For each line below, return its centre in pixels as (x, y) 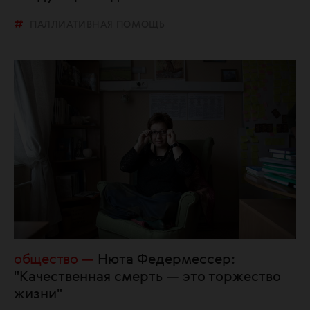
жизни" (38, 294)
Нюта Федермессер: (166, 260)
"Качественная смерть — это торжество (147, 277)
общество (46, 260)
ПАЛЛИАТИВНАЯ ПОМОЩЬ (98, 25)
